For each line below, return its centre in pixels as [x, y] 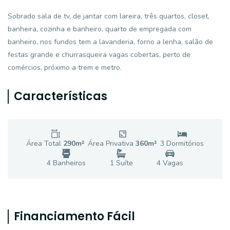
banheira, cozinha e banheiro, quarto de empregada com [100, 29]
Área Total [45, 143]
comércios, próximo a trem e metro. [65, 68]
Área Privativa [112, 143]
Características [61, 96]
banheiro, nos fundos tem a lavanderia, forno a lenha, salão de [110, 42]
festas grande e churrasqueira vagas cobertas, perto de [99, 55]
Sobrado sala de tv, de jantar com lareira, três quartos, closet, [109, 16]
